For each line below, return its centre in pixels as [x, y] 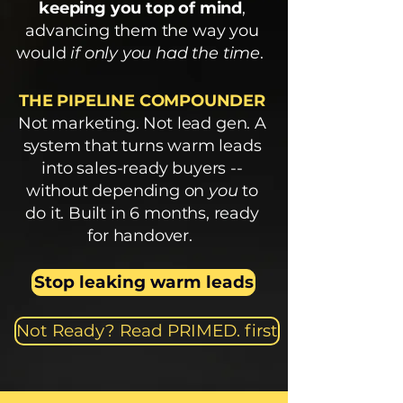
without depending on [117, 191]
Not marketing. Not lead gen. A [142, 123]
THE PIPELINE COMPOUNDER [142, 101]
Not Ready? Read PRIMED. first [147, 331]
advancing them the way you [142, 31]
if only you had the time [165, 53]
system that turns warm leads [142, 146]
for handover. [142, 236]
